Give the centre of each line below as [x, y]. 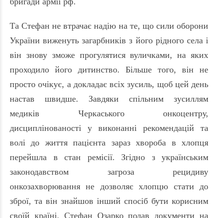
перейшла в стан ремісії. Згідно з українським [109, 157]
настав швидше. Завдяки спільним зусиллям [109, 99]
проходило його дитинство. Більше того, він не [109, 70]
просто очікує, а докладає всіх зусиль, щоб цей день [109, 84]
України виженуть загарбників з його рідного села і [109, 41]
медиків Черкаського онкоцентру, [109, 114]
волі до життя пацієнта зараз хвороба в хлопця [109, 143]
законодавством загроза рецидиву [109, 172]
